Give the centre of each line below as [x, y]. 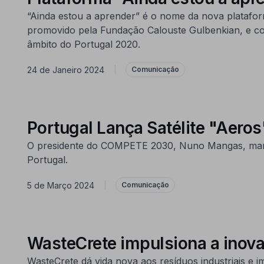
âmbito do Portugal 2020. [83, 44]
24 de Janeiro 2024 [65, 70]
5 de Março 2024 [60, 185]
